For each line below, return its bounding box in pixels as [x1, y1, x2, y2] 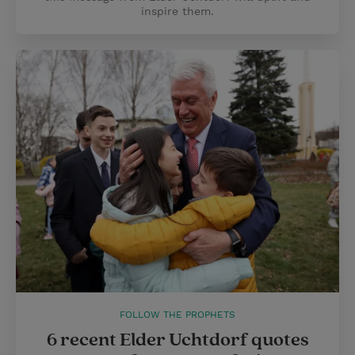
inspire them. [141, 5, 214, 17]
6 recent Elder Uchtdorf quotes [46, 328, 309, 352]
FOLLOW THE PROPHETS [120, 309, 235, 320]
